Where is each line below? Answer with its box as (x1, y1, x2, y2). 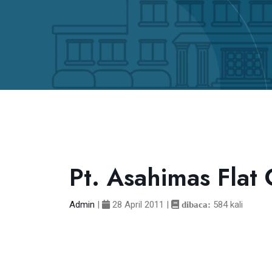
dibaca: (179, 200, 211, 209)
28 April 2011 (110, 199, 164, 210)
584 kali (211, 199, 243, 210)
